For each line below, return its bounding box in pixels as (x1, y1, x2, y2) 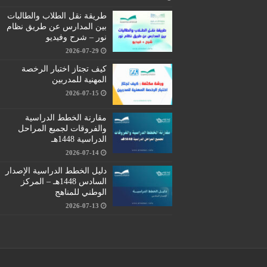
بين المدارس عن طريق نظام (6, 22, 107, 32)
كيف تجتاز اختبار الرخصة (21, 64, 107, 74)
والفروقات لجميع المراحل (17, 123, 107, 133)
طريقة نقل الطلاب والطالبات (7, 11, 107, 21)
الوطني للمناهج (54, 187, 107, 197)
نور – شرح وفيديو (45, 33, 107, 42)
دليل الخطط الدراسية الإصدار (5, 166, 107, 175)
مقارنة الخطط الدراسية (24, 113, 107, 122)
